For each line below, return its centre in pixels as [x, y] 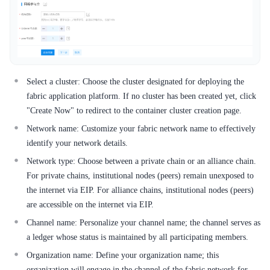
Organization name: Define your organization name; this [123, 255]
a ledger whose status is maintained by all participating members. [137, 237]
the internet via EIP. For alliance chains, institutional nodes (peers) [140, 190]
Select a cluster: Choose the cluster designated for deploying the [135, 81]
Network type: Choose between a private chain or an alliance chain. [141, 161]
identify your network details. [77, 143]
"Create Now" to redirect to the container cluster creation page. [134, 110]
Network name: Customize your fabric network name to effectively [141, 128]
